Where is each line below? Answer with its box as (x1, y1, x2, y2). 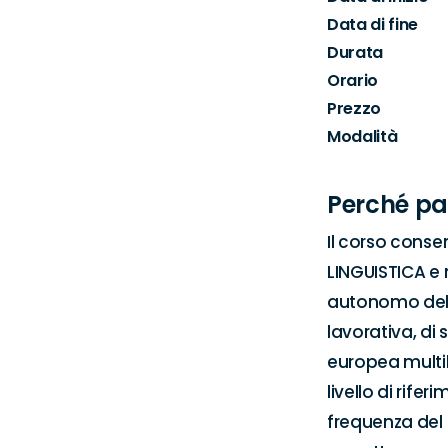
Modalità (327, 125, 398, 148)
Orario (327, 69, 379, 92)
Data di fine (327, 13, 419, 36)
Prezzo (327, 97, 382, 120)
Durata (327, 41, 384, 64)
